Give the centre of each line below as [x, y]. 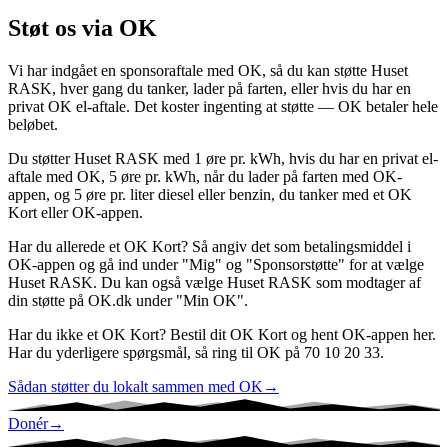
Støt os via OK [82, 28]
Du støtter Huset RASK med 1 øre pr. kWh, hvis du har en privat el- [223, 159]
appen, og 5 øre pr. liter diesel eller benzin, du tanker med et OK [210, 195]
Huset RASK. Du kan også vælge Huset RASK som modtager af [214, 283]
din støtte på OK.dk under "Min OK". [128, 301]
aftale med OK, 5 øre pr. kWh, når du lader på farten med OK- [205, 177]
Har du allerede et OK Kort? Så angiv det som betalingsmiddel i [209, 247]
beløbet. [33, 125]
